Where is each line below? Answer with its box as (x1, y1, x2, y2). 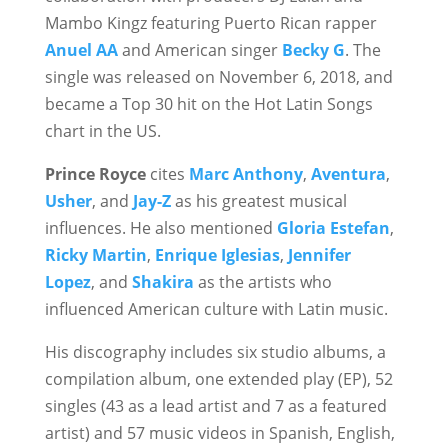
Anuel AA (44, 39, 118, 61)
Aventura (310, 163, 386, 185)
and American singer (117, 39, 282, 61)
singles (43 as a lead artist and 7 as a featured (44, 395, 387, 417)
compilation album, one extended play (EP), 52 (44, 368, 393, 390)
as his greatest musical (170, 190, 347, 212)
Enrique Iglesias (154, 244, 280, 266)
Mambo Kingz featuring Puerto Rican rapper (44, 12, 377, 34)
